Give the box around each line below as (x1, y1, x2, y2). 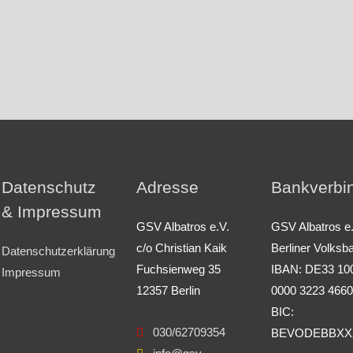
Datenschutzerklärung (2, 244, 115, 258)
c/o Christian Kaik (136, 241, 227, 255)
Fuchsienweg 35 (136, 262, 221, 276)
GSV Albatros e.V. (136, 220, 229, 233)
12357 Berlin (136, 284, 200, 297)
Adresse (136, 178, 199, 196)
